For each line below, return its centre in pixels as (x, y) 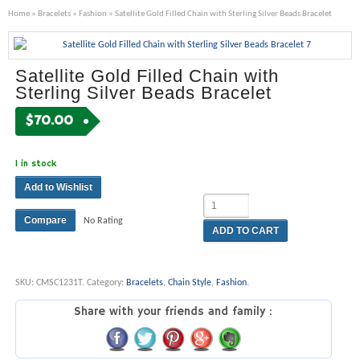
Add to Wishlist (58, 187)
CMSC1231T (59, 282)
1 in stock (35, 164)
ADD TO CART (245, 230)
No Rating (103, 221)
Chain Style (189, 282)
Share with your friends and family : (174, 311)
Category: (106, 282)
